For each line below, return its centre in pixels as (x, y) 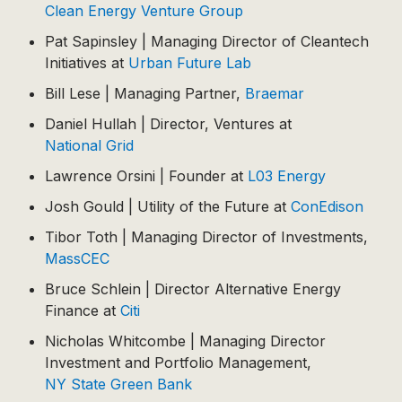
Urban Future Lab (190, 63)
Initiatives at (87, 63)
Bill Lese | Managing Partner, (145, 93)
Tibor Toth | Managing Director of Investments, (206, 237)
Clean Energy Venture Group (144, 11)
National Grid (89, 145)
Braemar (275, 93)
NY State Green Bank (118, 384)
